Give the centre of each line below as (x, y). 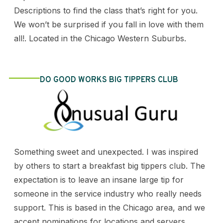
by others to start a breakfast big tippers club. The (109, 166)
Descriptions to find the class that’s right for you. (106, 10)
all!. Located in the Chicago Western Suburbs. (100, 38)
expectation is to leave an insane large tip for (99, 179)
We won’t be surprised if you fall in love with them (109, 24)
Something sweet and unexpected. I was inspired (106, 152)
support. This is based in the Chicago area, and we (109, 207)
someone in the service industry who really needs (108, 193)
